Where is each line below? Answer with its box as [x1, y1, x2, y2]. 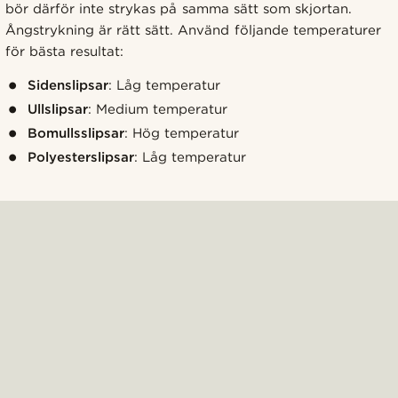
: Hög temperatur [123, 124, 240, 141]
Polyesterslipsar [27, 148, 134, 165]
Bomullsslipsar [27, 124, 124, 141]
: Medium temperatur [87, 100, 228, 117]
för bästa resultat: [5, 43, 124, 60]
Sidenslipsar [27, 76, 108, 93]
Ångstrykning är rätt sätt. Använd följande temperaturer [5, 21, 381, 38]
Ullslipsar [27, 100, 88, 117]
